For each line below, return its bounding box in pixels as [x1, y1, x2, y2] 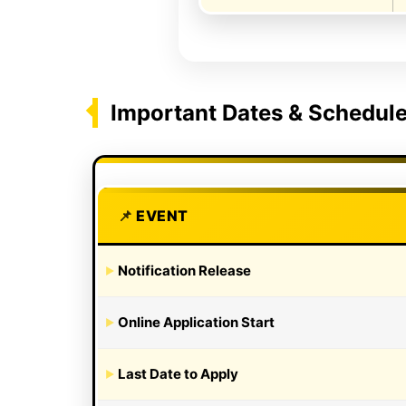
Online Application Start [118, 313, 275, 331]
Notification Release [118, 261, 251, 279]
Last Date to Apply [118, 364, 238, 382]
